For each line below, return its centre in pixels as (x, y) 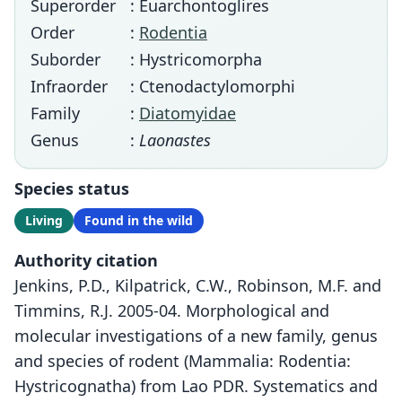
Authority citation (86, 260)
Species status (72, 188)
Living (44, 220)
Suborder (66, 59)
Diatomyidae (188, 113)
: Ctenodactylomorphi (213, 86)
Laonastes (175, 140)
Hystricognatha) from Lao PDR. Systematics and (196, 386)
